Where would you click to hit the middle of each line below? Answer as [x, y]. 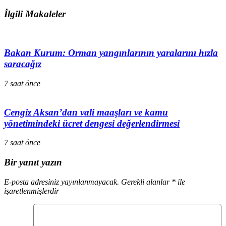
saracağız [23, 64]
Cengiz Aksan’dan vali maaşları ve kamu [86, 112]
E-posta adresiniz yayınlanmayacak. [62, 182]
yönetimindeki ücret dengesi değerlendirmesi [92, 123]
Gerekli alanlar [146, 182]
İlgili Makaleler [35, 14]
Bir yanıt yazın [33, 162]
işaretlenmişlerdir [32, 191]
